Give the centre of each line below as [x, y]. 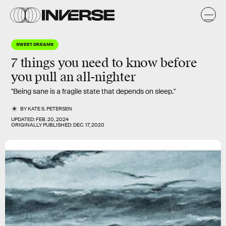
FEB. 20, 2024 [52, 119]
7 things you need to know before [104, 63]
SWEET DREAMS [35, 44]
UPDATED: [23, 119]
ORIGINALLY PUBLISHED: [42, 125]
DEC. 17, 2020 [89, 125]
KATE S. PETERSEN [50, 109]
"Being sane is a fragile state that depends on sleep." [93, 91]
